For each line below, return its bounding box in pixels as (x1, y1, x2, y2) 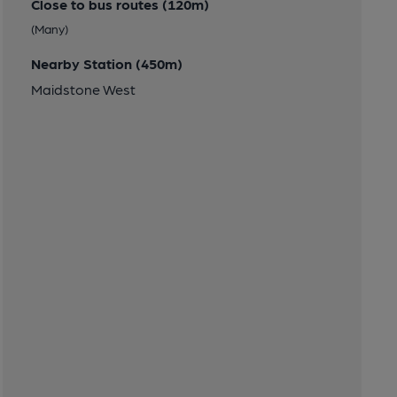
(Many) (30, 21, 68, 36)
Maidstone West (30, 81, 136, 98)
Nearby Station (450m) (30, 55, 183, 73)
